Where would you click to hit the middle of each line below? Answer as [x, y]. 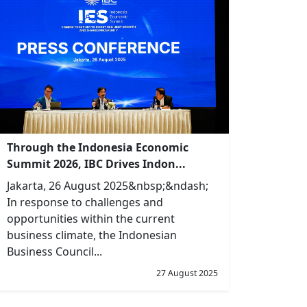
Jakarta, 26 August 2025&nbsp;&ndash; [108, 186]
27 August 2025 [187, 273]
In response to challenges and [85, 202]
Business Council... [54, 251]
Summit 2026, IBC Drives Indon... [96, 164]
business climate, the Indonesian [92, 235]
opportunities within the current [91, 219]
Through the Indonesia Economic [98, 147]
